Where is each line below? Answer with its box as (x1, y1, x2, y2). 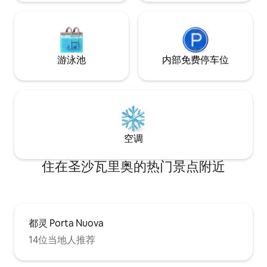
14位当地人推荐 (29, 233, 95, 246)
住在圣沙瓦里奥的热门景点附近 (42, 157, 225, 175)
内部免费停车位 (162, 53, 229, 66)
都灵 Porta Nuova (29, 216, 104, 229)
